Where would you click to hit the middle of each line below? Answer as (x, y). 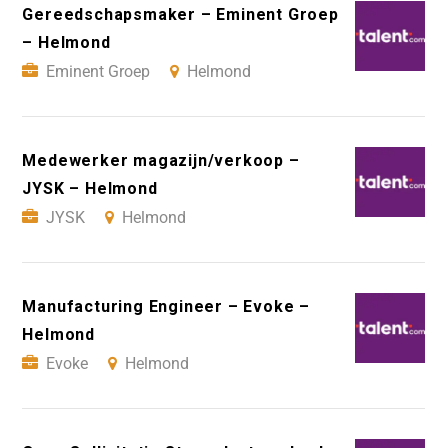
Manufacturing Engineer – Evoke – (166, 307)
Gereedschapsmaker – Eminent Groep (180, 15)
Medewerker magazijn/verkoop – (161, 161)
